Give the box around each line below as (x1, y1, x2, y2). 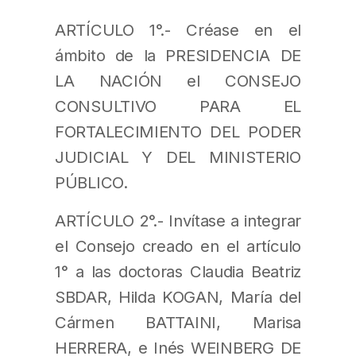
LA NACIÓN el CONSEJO (55, 71, 301, 91)
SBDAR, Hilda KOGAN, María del (55, 287, 301, 308)
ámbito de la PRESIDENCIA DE (55, 45, 301, 66)
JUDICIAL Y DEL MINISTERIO (55, 147, 301, 168)
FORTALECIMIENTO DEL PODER (55, 122, 301, 142)
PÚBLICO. (55, 172, 128, 193)
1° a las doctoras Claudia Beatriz (55, 261, 301, 282)
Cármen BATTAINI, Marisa (55, 312, 301, 333)
